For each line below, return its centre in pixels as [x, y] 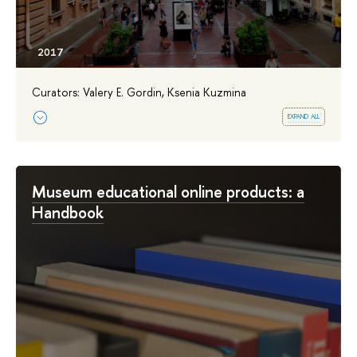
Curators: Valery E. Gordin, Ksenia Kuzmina [139, 92]
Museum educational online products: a [168, 191]
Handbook [68, 212]
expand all [304, 116]
